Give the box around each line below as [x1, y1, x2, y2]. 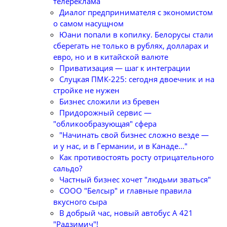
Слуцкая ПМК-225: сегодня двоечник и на [59, 74, 214, 84]
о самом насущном [53, 18, 124, 28]
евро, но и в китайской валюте [53, 52, 168, 62]
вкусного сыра [53, 197, 107, 207]
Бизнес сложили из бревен [59, 96, 160, 106]
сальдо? [53, 163, 82, 173]
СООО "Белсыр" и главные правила [59, 185, 192, 196]
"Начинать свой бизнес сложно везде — [59, 130, 209, 140]
